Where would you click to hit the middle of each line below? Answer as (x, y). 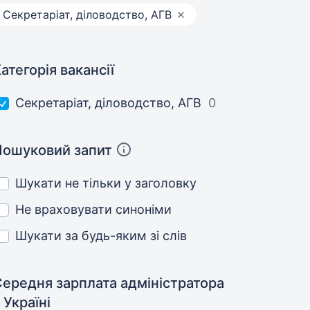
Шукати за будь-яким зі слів (101, 236)
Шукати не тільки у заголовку (106, 183)
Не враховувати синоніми (94, 209)
